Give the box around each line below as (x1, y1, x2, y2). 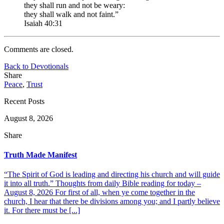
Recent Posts (4, 96, 44, 105)
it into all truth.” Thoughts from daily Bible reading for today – (4, 179, 201, 188)
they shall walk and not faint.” (24, 9, 118, 18)
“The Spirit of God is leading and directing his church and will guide (4, 170, 220, 179)
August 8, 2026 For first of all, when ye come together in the (4, 188, 195, 197)
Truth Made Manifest (4, 150, 77, 159)
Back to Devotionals (4, 61, 68, 70)
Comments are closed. (4, 44, 73, 53)
